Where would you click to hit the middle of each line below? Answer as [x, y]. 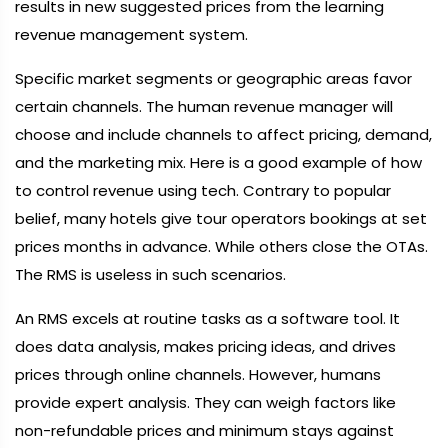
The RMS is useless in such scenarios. [150, 274]
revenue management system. [131, 34]
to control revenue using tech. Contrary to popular [203, 190]
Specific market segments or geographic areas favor [213, 78]
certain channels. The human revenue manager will [204, 106]
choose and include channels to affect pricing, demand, [223, 134]
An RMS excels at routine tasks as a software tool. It [207, 318]
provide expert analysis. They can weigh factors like [205, 402]
